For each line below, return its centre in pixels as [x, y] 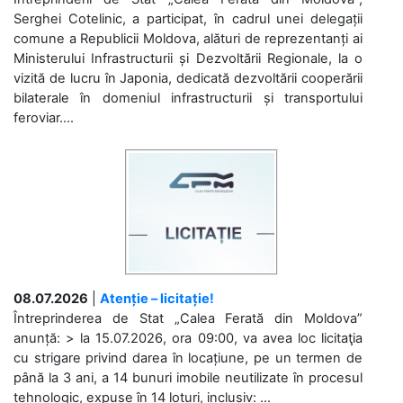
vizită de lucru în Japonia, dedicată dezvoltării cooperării [188, 78]
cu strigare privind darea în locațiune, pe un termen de [188, 358]
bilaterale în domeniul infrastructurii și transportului [188, 98]
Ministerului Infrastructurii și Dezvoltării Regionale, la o [188, 58]
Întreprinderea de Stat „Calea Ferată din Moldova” [188, 318]
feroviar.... [44, 117]
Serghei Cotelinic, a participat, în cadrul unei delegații [188, 18]
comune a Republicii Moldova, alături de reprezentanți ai [188, 38]
